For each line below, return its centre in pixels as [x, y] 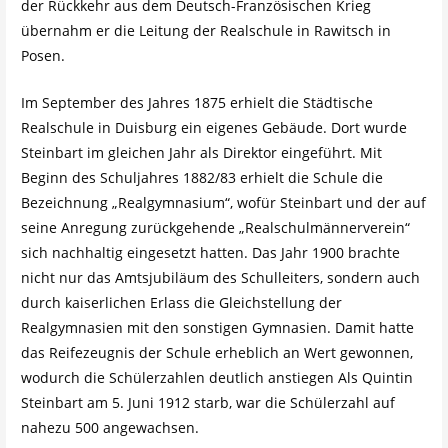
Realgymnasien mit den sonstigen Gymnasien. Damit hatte [217, 327]
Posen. [44, 56]
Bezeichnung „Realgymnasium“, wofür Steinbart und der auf [223, 202]
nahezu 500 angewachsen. [109, 427]
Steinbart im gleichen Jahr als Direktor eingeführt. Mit [201, 152]
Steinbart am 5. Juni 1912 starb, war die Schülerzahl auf [207, 402]
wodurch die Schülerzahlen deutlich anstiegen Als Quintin [216, 377]
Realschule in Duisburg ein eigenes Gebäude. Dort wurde [213, 127]
